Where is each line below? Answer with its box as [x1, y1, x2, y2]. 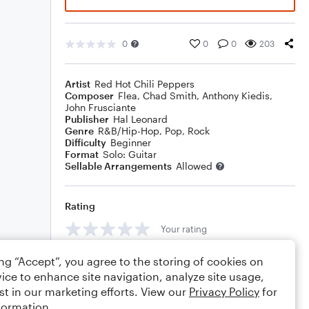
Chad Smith [143, 90, 197, 101]
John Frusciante [65, 101, 136, 113]
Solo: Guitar [103, 148, 157, 160]
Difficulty [65, 137, 106, 148]
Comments [65, 254, 116, 266]
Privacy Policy [189, 285, 259, 298]
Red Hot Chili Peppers [94, 78, 195, 90]
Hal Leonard [113, 113, 168, 125]
